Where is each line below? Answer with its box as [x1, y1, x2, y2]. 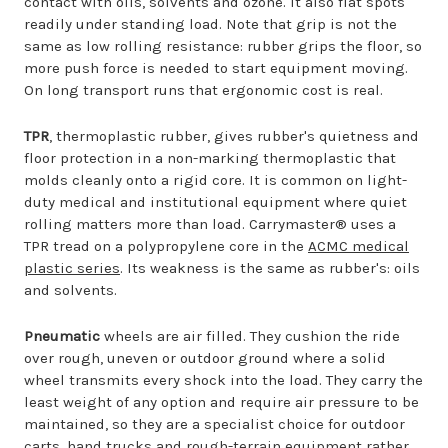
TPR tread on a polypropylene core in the [24, 237, 308, 255]
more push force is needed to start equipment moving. [24, 59, 408, 77]
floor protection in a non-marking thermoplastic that [24, 149, 396, 167]
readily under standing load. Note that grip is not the [24, 15, 397, 33]
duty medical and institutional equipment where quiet [24, 193, 407, 211]
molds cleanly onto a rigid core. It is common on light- [24, 171, 407, 189]
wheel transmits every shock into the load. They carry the [24, 371, 423, 389]
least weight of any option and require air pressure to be [24, 393, 419, 411]
